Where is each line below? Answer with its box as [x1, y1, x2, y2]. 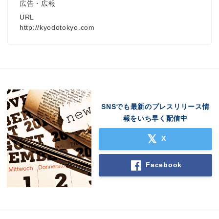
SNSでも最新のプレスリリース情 [101, 102, 210, 110]
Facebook [146, 160, 182, 169]
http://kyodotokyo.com [20, 23, 95, 32]
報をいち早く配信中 [123, 114, 188, 122]
